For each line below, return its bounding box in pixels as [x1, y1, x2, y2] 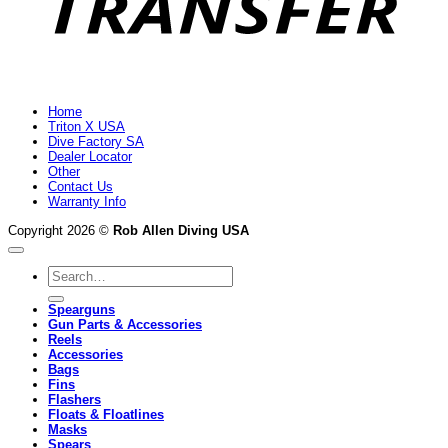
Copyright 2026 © [8, 222, 113, 238]
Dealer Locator [48, 149, 132, 165]
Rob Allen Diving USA [113, 222, 249, 238]
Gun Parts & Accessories [48, 317, 202, 333]
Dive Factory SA [48, 134, 144, 150]
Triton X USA [48, 119, 125, 135]
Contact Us [48, 179, 113, 195]
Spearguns [48, 302, 115, 318]
